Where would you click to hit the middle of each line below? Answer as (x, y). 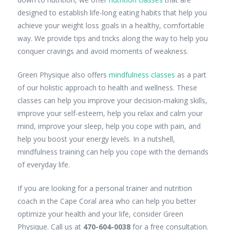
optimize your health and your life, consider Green (100, 214)
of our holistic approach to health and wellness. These (107, 87)
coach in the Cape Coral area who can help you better (107, 201)
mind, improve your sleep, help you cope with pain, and (109, 126)
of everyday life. (43, 164)
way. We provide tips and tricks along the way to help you (112, 38)
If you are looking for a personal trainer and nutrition (104, 188)
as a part (190, 74)
